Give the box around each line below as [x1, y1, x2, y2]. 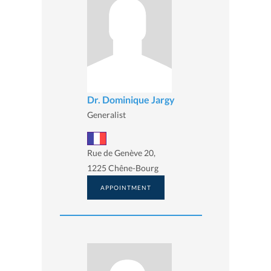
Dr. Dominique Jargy [87, 93, 175, 105]
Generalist [87, 109, 126, 120]
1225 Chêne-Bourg [87, 163, 158, 174]
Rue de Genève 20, [87, 148, 155, 158]
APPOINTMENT [100, 184, 151, 192]
